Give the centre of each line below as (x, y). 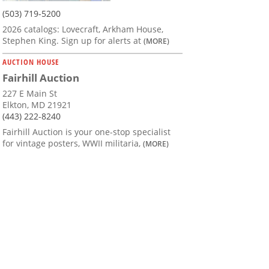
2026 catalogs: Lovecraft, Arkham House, (83, 29)
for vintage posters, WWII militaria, (73, 144)
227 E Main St (30, 94)
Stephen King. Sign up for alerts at (73, 41)
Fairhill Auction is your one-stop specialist (86, 132)
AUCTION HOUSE (31, 62)
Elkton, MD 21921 (37, 105)
